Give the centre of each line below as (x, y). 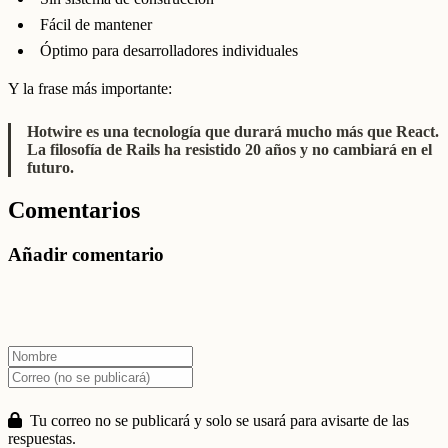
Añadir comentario (86, 255)
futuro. (50, 168)
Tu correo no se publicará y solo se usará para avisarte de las (217, 421)
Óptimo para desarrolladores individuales (169, 50)
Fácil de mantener (96, 24)
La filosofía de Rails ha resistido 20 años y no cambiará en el (229, 150)
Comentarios (74, 210)
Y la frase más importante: (90, 88)
